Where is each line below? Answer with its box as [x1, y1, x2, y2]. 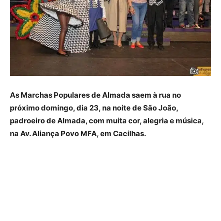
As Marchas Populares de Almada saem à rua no [10, 90, 181, 100]
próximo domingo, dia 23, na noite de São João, [10, 103, 178, 112]
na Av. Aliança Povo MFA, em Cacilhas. [10, 128, 146, 138]
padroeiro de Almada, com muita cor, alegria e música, [10, 115, 204, 125]
